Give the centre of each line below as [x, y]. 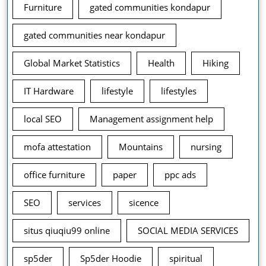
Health [161, 63]
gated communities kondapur [150, 7]
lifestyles [179, 91]
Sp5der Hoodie [111, 259]
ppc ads [180, 175]
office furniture [54, 175]
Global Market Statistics [72, 63]
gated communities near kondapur [94, 35]
